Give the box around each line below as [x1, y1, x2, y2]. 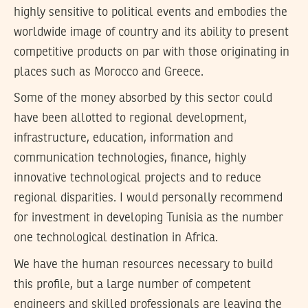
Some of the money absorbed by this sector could [14, 92, 272, 105]
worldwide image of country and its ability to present [14, 25, 289, 38]
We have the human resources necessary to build [14, 258, 273, 271]
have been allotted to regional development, [14, 112, 247, 125]
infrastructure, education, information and [14, 132, 233, 145]
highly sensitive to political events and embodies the [14, 5, 287, 19]
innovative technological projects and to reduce [14, 172, 261, 185]
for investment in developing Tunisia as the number [14, 212, 283, 225]
